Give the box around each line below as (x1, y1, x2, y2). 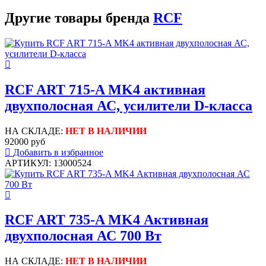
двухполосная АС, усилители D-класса (5, 97, 252, 113)
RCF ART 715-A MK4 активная (5, 81, 205, 97)
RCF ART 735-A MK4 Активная (5, 212, 208, 228)
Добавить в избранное (13, 147, 103, 157)
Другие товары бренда (5, 9, 153, 26)
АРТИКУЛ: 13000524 (5, 157, 91, 168)
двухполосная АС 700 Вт (5, 228, 161, 244)
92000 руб (5, 136, 45, 147)
